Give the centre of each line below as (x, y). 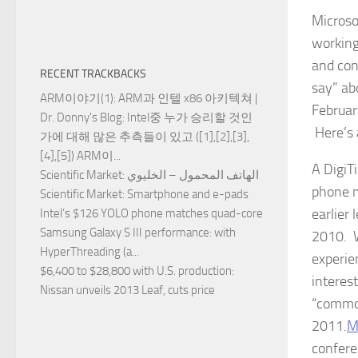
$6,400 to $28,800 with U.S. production (136, 271)
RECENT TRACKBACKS (93, 74)
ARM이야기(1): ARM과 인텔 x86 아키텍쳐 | (149, 99)
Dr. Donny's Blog (81, 118)
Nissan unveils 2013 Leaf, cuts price (127, 290)
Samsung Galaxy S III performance (125, 233)
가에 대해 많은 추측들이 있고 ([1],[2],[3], (145, 137)
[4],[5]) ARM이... (80, 156)
